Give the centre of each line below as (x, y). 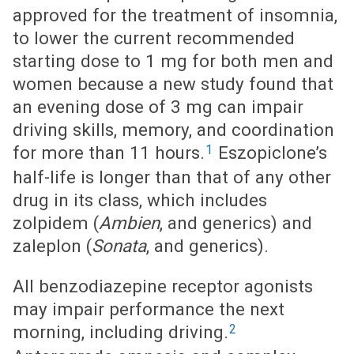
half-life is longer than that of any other (172, 177)
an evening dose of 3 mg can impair (158, 107)
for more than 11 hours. (109, 153)
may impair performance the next (149, 309)
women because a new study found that (173, 84)
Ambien (129, 223)
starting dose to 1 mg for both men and (173, 61)
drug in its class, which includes (140, 200)
